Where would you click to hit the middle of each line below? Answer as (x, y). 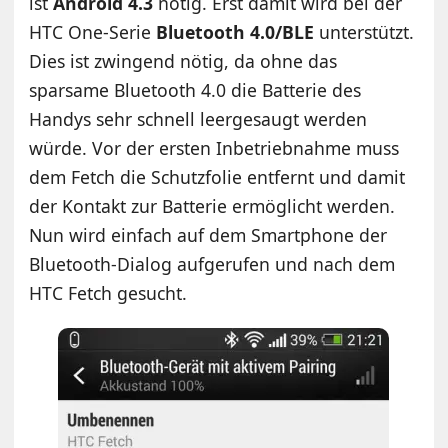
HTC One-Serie (93, 31)
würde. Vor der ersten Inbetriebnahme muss (214, 147)
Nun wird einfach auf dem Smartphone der (208, 234)
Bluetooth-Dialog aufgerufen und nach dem (212, 263)
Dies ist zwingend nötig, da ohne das (183, 60)
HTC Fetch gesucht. (108, 292)
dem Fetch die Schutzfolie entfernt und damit (217, 176)
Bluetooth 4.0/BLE (235, 31)
